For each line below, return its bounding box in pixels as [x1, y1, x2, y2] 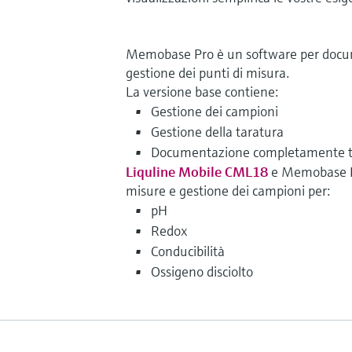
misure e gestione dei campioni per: [126, 181, 330, 200]
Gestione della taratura [151, 122, 284, 141]
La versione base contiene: [126, 82, 278, 101]
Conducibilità [151, 241, 225, 260]
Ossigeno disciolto [151, 262, 253, 280]
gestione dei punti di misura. [126, 63, 289, 82]
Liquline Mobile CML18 [126, 162, 268, 181]
